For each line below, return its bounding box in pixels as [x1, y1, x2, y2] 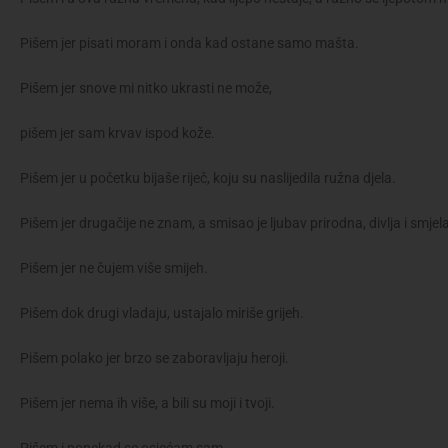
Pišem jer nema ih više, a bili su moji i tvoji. [20, 395, 275, 412]
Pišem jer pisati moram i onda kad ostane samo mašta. [20, 35, 359, 52]
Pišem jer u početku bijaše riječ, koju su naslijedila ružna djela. [20, 170, 396, 187]
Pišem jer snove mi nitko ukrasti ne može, [20, 80, 272, 97]
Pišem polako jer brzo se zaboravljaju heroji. [20, 350, 289, 367]
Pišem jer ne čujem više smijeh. [20, 260, 208, 277]
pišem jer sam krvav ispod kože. [20, 125, 215, 142]
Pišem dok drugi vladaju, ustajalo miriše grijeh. [20, 305, 304, 322]
